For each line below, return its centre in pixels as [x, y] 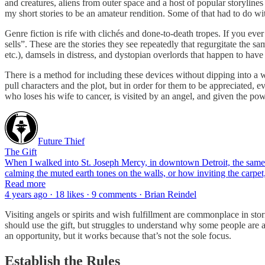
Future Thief [61, 141]
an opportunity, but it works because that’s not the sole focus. [118, 235]
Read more [25, 183]
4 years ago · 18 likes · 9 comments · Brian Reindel [101, 194]
